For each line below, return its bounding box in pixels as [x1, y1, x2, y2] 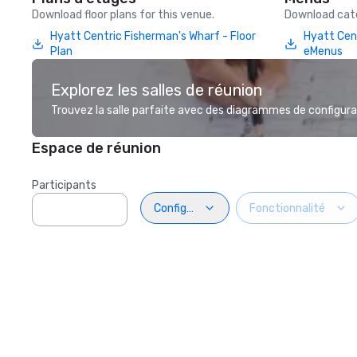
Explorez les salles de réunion [51, 80, 262, 100]
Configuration [154, 201, 224, 215]
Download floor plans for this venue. [32, 8, 214, 22]
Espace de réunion [32, 139, 161, 157]
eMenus [304, 45, 343, 58]
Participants [32, 178, 96, 192]
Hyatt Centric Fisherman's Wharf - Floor [49, 29, 256, 43]
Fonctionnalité [249, 201, 325, 215]
